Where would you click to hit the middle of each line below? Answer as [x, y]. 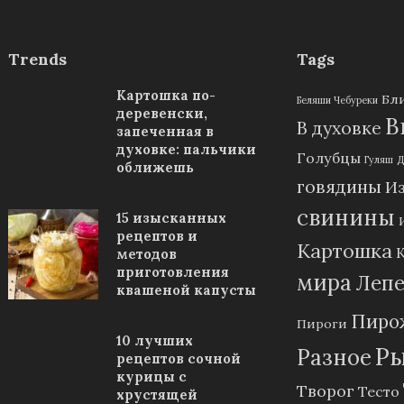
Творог [326, 391]
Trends [37, 59]
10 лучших [155, 341]
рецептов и [157, 236]
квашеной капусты [186, 290]
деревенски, [162, 114]
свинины [346, 218]
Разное [334, 358]
